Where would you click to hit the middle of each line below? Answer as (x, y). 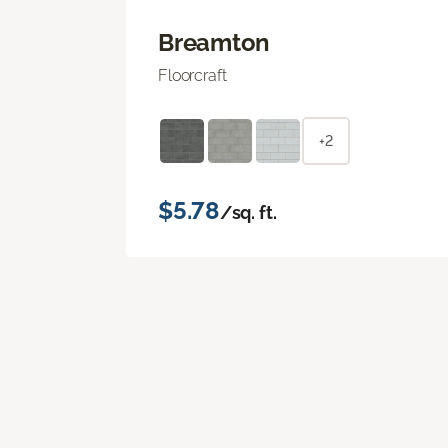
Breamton (214, 42)
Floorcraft (192, 75)
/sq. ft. (248, 212)
